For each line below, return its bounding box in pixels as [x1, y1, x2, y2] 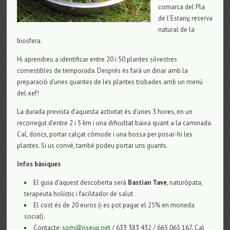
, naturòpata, [167, 178, 203, 187]
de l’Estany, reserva [158, 13, 213, 23]
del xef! [17, 88, 40, 98]
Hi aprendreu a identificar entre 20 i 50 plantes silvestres [17, 54, 178, 64]
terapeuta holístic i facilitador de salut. [24, 189, 135, 198]
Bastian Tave [128, 178, 167, 187]
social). [24, 212, 46, 221]
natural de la [158, 25, 195, 34]
